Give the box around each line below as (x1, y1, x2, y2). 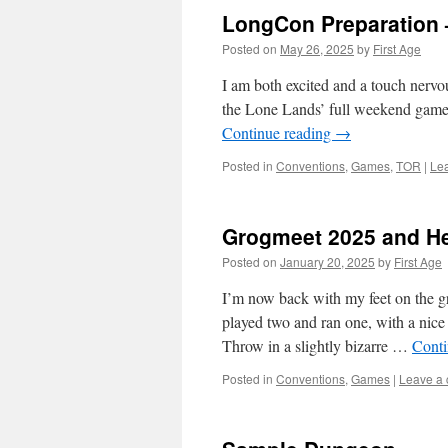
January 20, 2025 (280, 253, 375, 270)
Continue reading (222, 122, 335, 143)
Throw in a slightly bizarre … (222, 335, 412, 356)
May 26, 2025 (280, 40, 354, 57)
